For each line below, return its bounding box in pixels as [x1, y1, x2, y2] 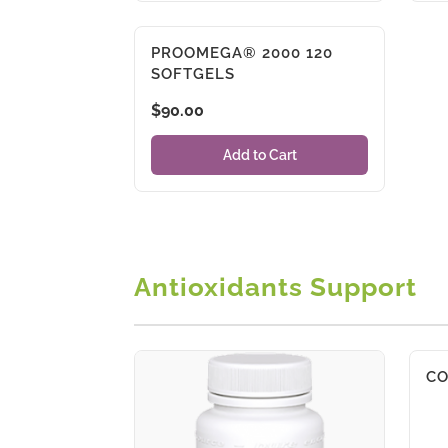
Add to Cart [222, 146, 297, 163]
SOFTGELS [151, 65, 236, 84]
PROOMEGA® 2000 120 [151, 44, 334, 63]
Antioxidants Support [134, 271, 418, 302]
